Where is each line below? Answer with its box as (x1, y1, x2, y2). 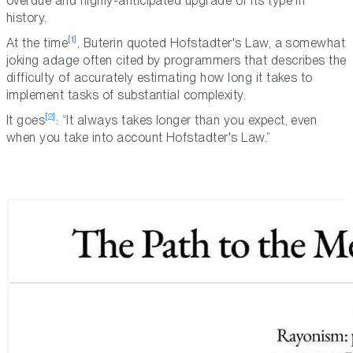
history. (6, 10, 47, 26)
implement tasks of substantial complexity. (6, 87, 247, 103)
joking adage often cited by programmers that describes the (6, 53, 347, 69)
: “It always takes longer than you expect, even (55, 113, 318, 128)
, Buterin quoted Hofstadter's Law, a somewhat (76, 35, 346, 51)
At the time (6, 35, 69, 51)
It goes (6, 113, 46, 128)
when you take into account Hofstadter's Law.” (6, 130, 271, 146)
